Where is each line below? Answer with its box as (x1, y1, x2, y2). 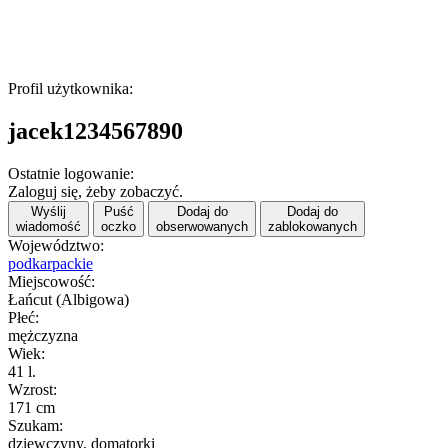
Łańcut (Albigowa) (8, 290, 129, 308)
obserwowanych (156, 218, 248, 234)
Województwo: (8, 236, 104, 254)
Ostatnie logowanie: (8, 164, 134, 182)
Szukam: (8, 416, 63, 434)
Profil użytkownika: (8, 80, 133, 97)
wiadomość (16, 218, 81, 234)
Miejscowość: (8, 272, 95, 290)
